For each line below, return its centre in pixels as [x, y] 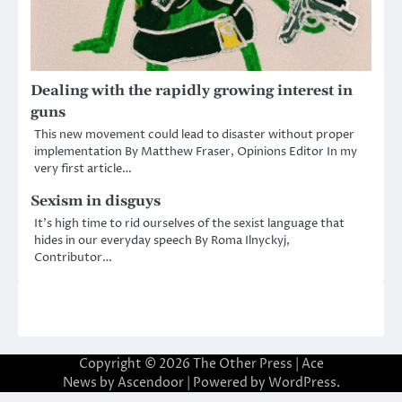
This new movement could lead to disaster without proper [194, 134]
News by [90, 382]
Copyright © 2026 [135, 363]
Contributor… [73, 257]
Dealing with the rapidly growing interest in [192, 90]
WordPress [302, 382]
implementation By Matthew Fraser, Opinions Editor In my [196, 151]
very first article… [83, 168]
